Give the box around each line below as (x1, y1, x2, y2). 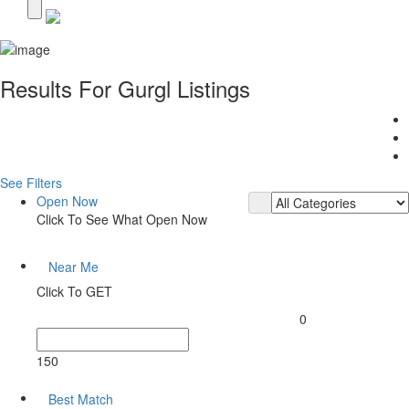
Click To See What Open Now (37, 209, 207, 228)
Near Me (48, 257, 99, 276)
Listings (177, 71, 250, 104)
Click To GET (37, 281, 112, 300)
